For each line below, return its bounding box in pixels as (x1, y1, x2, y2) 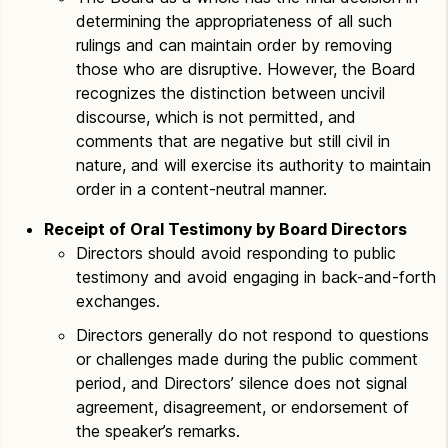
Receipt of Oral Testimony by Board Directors (44, 219, 407, 239)
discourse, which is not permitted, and (76, 107, 356, 127)
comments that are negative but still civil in (76, 131, 390, 151)
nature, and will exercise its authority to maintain (76, 155, 431, 175)
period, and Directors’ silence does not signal (76, 373, 407, 393)
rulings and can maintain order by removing (76, 35, 392, 55)
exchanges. (76, 291, 160, 311)
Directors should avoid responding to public (76, 243, 396, 263)
